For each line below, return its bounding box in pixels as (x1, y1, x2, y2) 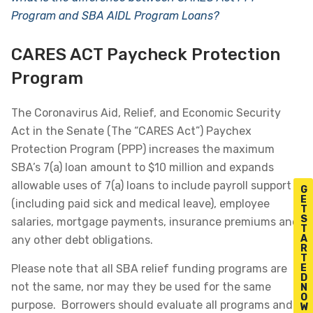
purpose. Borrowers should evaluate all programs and (11, 298, 293, 312)
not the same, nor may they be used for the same (11, 280, 271, 293)
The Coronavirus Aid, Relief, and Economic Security (11, 106, 281, 119)
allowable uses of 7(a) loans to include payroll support (11, 179, 291, 192)
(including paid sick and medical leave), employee (11, 197, 270, 210)
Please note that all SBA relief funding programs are (11, 262, 287, 275)
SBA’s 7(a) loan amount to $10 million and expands (11, 161, 274, 174)
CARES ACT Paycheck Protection (11, 45, 280, 64)
